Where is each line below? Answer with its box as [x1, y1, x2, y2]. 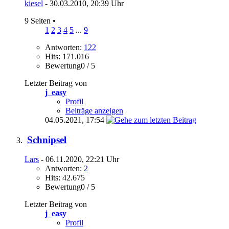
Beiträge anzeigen [65, 106, 123, 116]
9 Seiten [25, 16, 53, 26]
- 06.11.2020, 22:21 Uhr [39, 155, 119, 164]
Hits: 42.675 [45, 173, 85, 182]
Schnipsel [27, 134, 66, 145]
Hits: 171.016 [45, 52, 89, 61]
